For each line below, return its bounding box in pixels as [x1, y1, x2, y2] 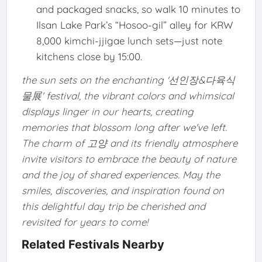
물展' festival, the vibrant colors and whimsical [21, 89, 234, 102]
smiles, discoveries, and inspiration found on [21, 184, 224, 196]
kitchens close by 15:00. [36, 50, 142, 63]
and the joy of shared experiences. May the [21, 168, 220, 181]
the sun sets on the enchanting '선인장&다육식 [21, 73, 235, 86]
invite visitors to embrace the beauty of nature [21, 152, 236, 165]
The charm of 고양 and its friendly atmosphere [21, 136, 237, 149]
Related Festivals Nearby [21, 237, 164, 251]
